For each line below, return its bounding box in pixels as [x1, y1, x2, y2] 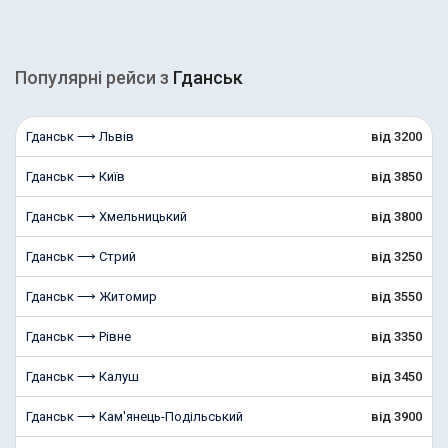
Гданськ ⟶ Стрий [26, 249, 136, 264]
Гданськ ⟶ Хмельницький [26, 209, 187, 224]
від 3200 [371, 129, 422, 144]
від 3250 [371, 249, 422, 264]
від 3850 [371, 169, 422, 184]
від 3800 [371, 209, 422, 224]
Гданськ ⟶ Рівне [26, 329, 131, 344]
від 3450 [371, 369, 422, 384]
